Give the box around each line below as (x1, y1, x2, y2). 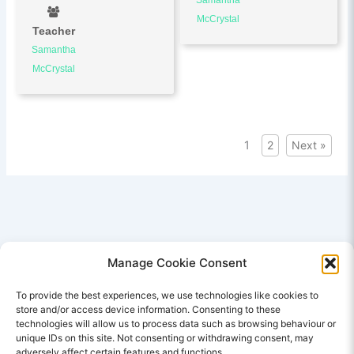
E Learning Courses (124, 335, 230, 350)
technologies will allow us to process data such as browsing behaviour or (16, 318, 336, 330)
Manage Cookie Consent (107, 255, 247, 270)
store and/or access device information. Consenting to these (16, 303, 281, 315)
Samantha (32, 43, 77, 55)
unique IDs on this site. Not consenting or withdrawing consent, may (16, 332, 314, 344)
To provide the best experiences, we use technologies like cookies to (16, 289, 318, 301)
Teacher (32, 24, 76, 37)
